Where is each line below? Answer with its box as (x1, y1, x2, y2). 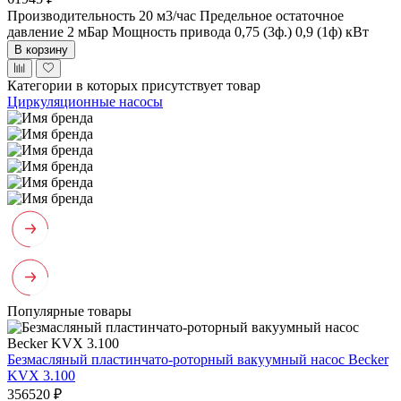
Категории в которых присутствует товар (7, 77, 260, 93)
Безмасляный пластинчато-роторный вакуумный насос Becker (7, 351, 388, 367)
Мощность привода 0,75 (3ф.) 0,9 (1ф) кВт (112, 23, 369, 39)
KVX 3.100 (7, 367, 75, 383)
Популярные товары (7, 303, 132, 319)
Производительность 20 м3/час (7, 7, 196, 23)
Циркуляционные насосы (7, 93, 163, 109)
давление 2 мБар (7, 23, 108, 39)
